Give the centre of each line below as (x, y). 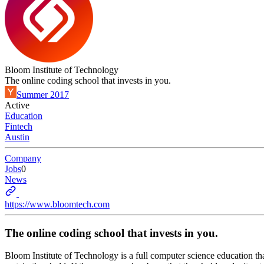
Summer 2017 (43, 95)
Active (17, 105)
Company (23, 158)
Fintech (19, 126)
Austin (17, 137)
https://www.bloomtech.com (57, 204)
